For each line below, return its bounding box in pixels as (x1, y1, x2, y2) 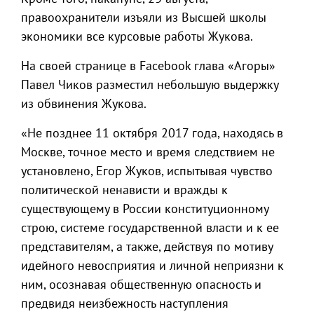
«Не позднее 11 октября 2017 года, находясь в (21, 125, 283, 141)
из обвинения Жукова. (21, 95, 146, 111)
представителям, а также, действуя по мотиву (21, 238, 273, 254)
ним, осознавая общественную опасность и (21, 276, 261, 292)
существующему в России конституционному (21, 200, 268, 217)
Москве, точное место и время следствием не (21, 144, 275, 160)
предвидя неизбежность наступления (21, 295, 228, 311)
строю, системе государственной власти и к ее (21, 219, 279, 235)
